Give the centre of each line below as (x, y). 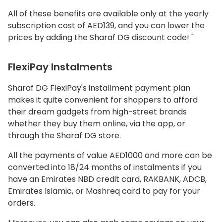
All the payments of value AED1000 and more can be (110, 156)
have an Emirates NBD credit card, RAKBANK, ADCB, (107, 179)
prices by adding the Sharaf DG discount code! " (101, 38)
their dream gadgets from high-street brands (97, 112)
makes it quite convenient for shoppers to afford (103, 100)
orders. (22, 203)
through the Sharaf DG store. (64, 136)
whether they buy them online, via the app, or (97, 124)
